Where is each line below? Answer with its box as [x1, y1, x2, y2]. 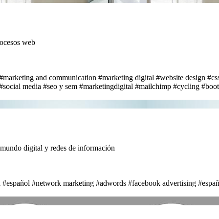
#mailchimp [135, 82, 171, 90]
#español [2, 178, 30, 187]
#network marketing [32, 178, 94, 187]
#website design [156, 73, 205, 82]
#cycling [173, 82, 199, 90]
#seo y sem [43, 82, 77, 90]
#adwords [96, 178, 126, 187]
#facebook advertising [128, 178, 196, 187]
